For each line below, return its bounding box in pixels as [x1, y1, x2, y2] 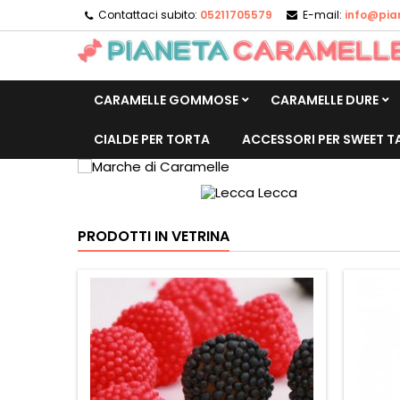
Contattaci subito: [98, 7, 197, 22]
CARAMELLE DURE [271, 91, 379, 109]
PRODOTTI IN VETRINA [78, 225, 229, 246]
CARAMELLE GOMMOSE [94, 91, 238, 109]
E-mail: [303, 7, 342, 22]
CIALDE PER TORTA [94, 130, 210, 148]
